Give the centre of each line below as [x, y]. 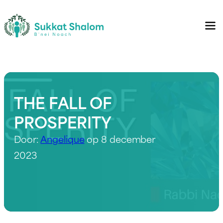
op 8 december [120, 138]
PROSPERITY [63, 121]
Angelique [62, 138]
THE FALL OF [63, 102]
